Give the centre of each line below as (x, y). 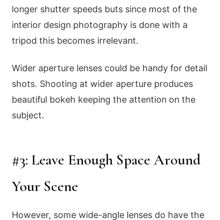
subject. (28, 115)
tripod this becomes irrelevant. (75, 41)
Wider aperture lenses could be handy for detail (110, 68)
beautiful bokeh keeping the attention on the (104, 99)
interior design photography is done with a (100, 25)
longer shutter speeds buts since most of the (104, 9)
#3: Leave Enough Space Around (106, 160)
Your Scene (45, 187)
